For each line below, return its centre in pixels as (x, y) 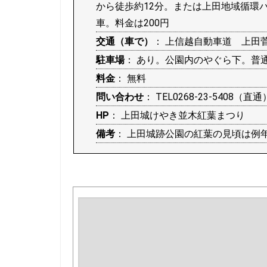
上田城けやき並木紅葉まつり (183, 115)
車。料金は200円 (133, 23)
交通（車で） (125, 41)
